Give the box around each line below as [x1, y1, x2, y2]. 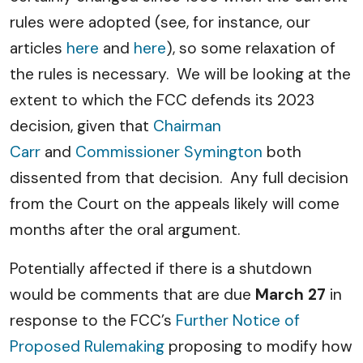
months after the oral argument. [10, 220, 244, 240]
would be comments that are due [10, 284, 255, 305]
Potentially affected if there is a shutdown [10, 258, 312, 279]
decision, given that [10, 116, 153, 136]
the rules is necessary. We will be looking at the [10, 64, 351, 84]
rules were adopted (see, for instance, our [10, 12, 310, 32]
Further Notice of [176, 310, 300, 331]
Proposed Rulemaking [10, 336, 164, 357]
